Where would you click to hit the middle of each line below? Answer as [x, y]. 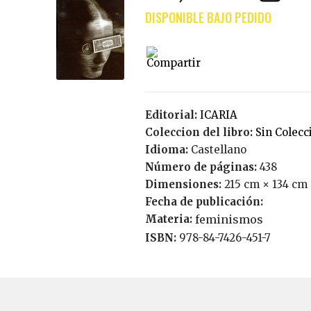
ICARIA [220, 115]
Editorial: [172, 115]
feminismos [229, 219]
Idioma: [168, 150]
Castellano [222, 150]
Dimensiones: [183, 184]
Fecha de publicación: [205, 202]
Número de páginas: [202, 167]
